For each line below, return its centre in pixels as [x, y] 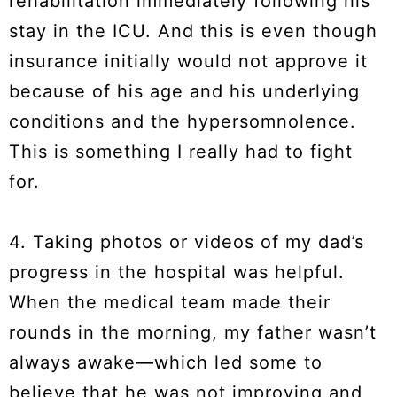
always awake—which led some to [166, 363]
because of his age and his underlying [184, 92]
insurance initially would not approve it [188, 62]
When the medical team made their [170, 303]
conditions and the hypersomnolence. [183, 122]
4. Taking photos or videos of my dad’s [187, 242]
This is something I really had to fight [181, 152]
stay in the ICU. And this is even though [193, 31]
